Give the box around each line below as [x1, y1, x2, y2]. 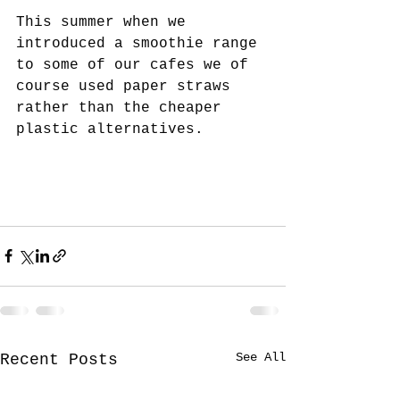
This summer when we [16, 13, 195, 30]
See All [236, 349, 286, 364]
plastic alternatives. [16, 121, 204, 137]
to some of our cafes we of [16, 56, 257, 73]
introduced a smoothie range [16, 35, 266, 52]
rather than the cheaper [16, 99, 230, 116]
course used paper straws [16, 78, 239, 95]
